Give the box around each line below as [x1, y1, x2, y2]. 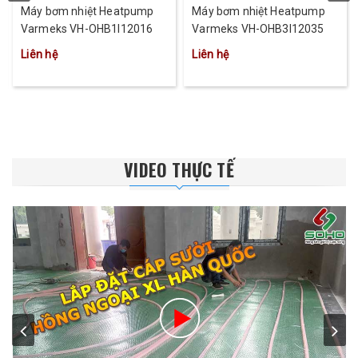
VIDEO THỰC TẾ [124, 157, 234, 183]
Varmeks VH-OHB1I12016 [21, 22, 153, 36]
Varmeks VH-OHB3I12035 [192, 22, 324, 36]
